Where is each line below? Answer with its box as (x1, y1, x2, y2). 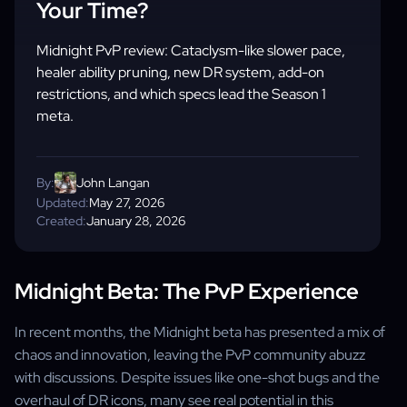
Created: (36, 213, 86, 229)
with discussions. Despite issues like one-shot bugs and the (15, 368, 380, 387)
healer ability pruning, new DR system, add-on (36, 63, 324, 82)
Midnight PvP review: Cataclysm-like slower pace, (36, 41, 345, 60)
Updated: (36, 194, 89, 211)
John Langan (76, 174, 150, 191)
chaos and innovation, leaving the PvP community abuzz (15, 345, 365, 364)
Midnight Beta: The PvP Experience (15, 277, 359, 305)
